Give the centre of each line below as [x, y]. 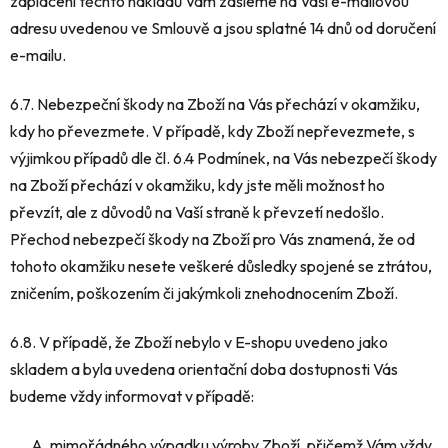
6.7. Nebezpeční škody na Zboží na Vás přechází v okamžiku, [215, 104]
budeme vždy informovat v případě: [132, 396]
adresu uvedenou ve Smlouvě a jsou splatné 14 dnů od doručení [223, 28]
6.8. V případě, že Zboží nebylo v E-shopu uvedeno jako [199, 342]
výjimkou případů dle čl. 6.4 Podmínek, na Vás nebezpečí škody [223, 158]
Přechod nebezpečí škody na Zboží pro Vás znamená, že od [212, 239]
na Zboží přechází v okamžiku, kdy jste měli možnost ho [197, 185]
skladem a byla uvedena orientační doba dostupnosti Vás [204, 369]
